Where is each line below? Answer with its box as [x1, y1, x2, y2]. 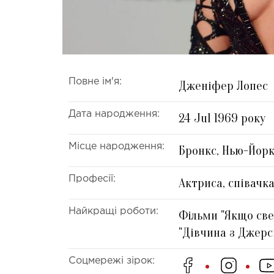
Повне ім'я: [68, 76, 122, 86]
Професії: [68, 174, 116, 183]
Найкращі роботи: [68, 206, 158, 216]
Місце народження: [68, 141, 165, 151]
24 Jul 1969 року [179, 110, 265, 125]
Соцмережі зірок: [68, 256, 155, 265]
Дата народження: [68, 109, 160, 119]
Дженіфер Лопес [179, 78, 268, 93]
